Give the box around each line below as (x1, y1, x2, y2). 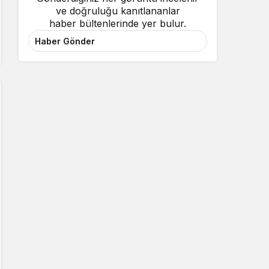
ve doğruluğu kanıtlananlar (55, 5, 180, 17)
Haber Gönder (35, 35, 95, 46)
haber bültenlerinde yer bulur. (49, 17, 186, 30)
